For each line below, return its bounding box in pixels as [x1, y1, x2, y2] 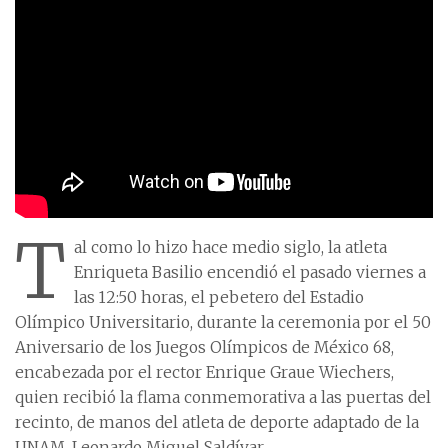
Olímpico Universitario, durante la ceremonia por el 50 [15, 313, 431, 333]
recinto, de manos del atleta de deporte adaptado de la [15, 413, 419, 433]
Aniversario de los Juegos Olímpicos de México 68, [15, 338, 394, 358]
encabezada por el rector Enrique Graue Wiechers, [15, 363, 394, 383]
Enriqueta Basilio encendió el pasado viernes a [74, 263, 426, 283]
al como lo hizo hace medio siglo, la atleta [74, 238, 387, 258]
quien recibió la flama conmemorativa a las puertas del [15, 388, 431, 408]
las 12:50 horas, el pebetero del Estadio [74, 288, 364, 308]
